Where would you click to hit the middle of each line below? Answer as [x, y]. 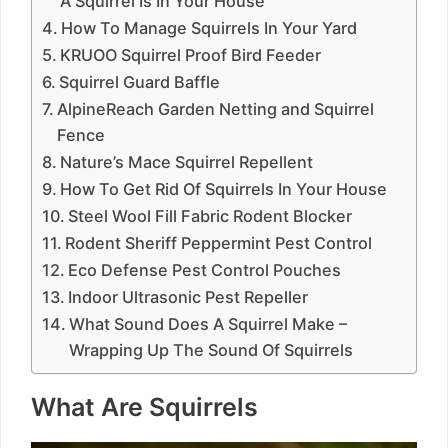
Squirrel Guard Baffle [140, 82]
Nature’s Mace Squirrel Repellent [187, 162]
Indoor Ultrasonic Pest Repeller [188, 297]
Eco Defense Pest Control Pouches [205, 270]
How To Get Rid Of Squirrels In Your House [224, 189]
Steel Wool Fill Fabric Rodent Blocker [210, 216]
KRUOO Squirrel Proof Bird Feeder [191, 55]
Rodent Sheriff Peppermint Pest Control [219, 243]
